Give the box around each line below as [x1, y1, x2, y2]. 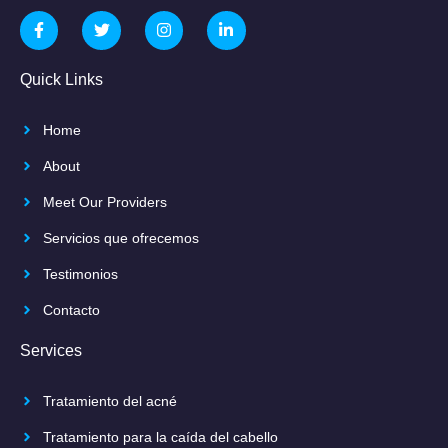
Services [20, 341, 82, 359]
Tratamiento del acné [42, 392, 177, 409]
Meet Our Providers [42, 193, 167, 210]
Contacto [42, 301, 100, 318]
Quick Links [20, 70, 103, 88]
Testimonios [42, 265, 118, 282]
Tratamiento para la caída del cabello [42, 428, 278, 445]
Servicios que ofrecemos [42, 229, 199, 246]
